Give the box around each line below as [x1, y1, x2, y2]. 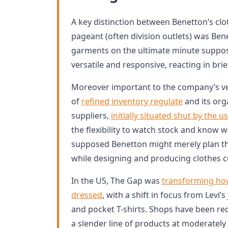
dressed [71, 189, 102, 201]
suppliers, [71, 110, 111, 121]
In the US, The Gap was [71, 175, 162, 186]
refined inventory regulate [81, 96, 183, 107]
